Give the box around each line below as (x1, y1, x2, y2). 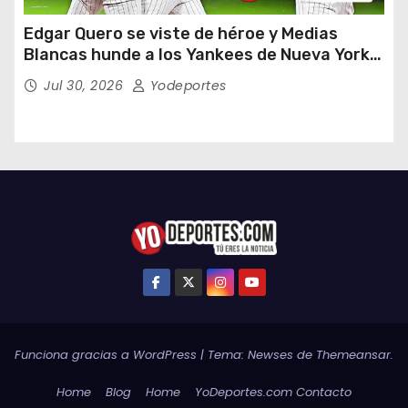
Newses (248, 345, 293, 363)
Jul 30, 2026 (44, 76, 127, 96)
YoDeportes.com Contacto (195, 382, 352, 401)
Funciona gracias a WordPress (15, 345, 200, 363)
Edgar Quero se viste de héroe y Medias (24, 24, 338, 45)
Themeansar (316, 345, 391, 363)
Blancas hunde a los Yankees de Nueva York (24, 45, 370, 66)
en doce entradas (24, 66, 165, 87)
